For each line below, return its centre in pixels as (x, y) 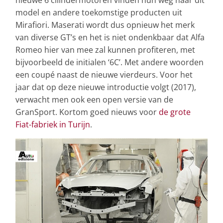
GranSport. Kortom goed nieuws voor (87, 112)
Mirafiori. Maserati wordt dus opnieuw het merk (105, 25)
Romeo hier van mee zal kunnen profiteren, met (105, 50)
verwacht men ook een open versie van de (94, 99)
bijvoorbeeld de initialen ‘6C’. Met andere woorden (110, 62)
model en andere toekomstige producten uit (99, 12)
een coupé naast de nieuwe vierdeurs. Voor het (104, 74)
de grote (175, 112)
